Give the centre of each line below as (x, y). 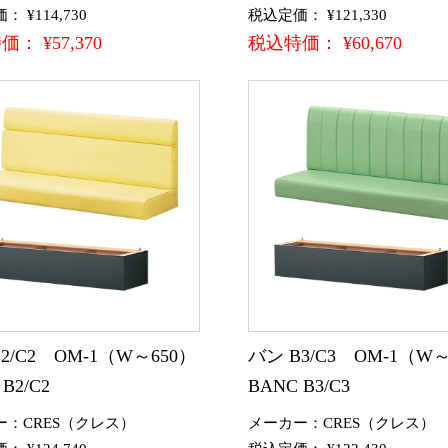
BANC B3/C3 (299, 385)
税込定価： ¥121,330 (317, 14)
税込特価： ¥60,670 (325, 42)
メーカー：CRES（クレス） (341, 422)
